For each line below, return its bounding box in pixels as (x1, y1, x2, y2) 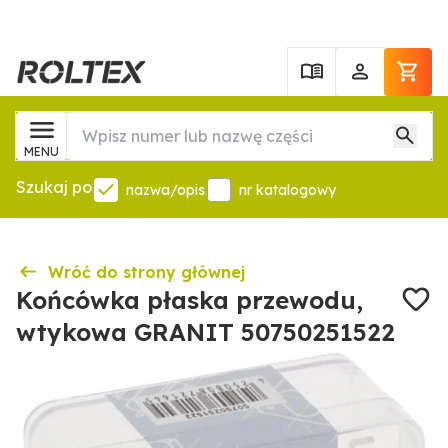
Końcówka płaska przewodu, (16, 285, 363, 315)
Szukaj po (16, 177, 92, 197)
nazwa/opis (126, 181, 205, 199)
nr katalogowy (239, 181, 336, 199)
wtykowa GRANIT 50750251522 (16, 317, 395, 347)
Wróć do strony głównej (48, 262, 245, 282)
